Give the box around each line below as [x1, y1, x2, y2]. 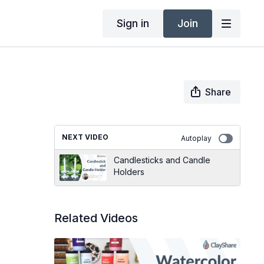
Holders [113, 167, 144, 177]
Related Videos [54, 211, 138, 225]
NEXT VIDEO [61, 133, 108, 141]
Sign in [116, 16, 149, 29]
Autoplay [180, 134, 212, 143]
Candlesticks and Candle [113, 155, 210, 165]
